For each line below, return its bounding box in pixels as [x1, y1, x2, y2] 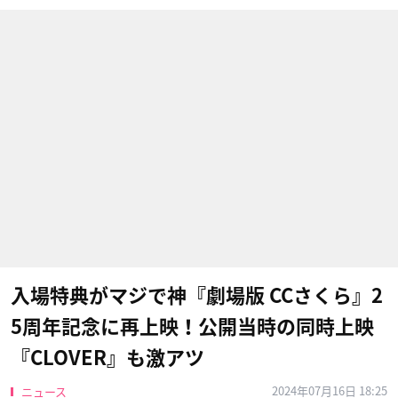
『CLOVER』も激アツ [11, 348, 204, 368]
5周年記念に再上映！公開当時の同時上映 [11, 317, 374, 337]
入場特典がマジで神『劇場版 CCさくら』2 [11, 286, 383, 306]
